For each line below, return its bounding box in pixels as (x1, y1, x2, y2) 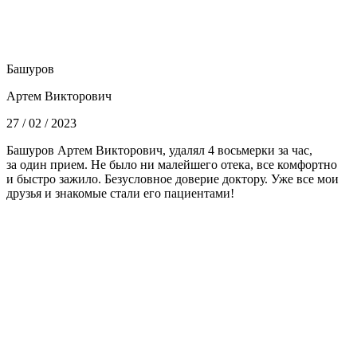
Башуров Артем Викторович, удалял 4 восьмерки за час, (6, 143, 312, 157)
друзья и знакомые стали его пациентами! (6, 186, 234, 200)
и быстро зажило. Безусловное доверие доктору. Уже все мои (6, 171, 339, 186)
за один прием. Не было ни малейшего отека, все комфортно (6, 157, 337, 171)
